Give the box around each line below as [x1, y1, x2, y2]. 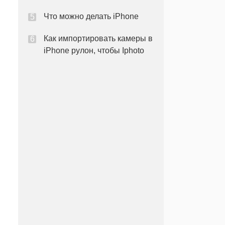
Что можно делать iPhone [44, 12, 139, 21]
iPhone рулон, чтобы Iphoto [44, 46, 144, 55]
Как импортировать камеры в [44, 34, 153, 43]
